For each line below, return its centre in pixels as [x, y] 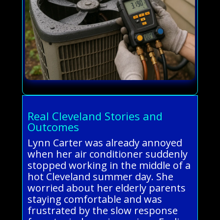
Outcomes [53, 126]
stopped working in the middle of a [109, 165]
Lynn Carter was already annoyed [105, 142]
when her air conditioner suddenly [107, 154]
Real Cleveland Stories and [95, 116]
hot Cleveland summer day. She [100, 176]
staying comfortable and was [95, 199]
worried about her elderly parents [106, 188]
